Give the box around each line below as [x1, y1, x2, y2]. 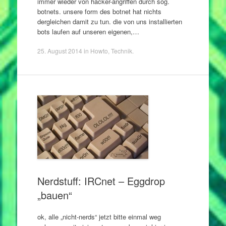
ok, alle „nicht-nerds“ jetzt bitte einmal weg [37, 212, 161, 221]
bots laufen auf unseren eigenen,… [37, 27, 139, 36]
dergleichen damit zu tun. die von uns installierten [37, 17, 182, 26]
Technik [110, 46, 132, 55]
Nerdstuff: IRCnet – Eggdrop [37, 173, 165, 188]
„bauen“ [37, 187, 72, 202]
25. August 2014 [37, 46, 82, 55]
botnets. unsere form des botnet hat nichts [37, 7, 161, 16]
